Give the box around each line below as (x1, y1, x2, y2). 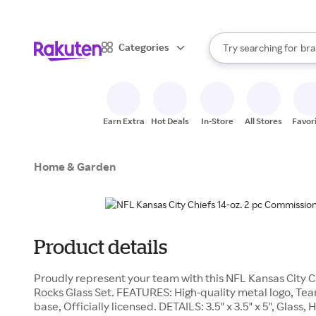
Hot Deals (151, 116, 190, 126)
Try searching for (223, 42, 298, 54)
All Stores (245, 116, 283, 126)
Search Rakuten (208, 47, 278, 60)
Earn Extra (102, 116, 145, 126)
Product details (34, 236, 167, 257)
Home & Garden (34, 159, 116, 174)
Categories (119, 40, 169, 53)
